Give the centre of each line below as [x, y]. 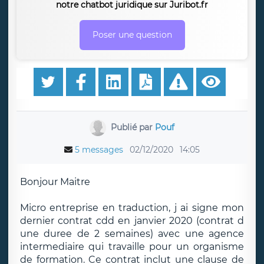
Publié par [133, 127]
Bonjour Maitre [55, 182]
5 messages [99, 150]
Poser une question [132, 35]
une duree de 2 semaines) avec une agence [132, 234]
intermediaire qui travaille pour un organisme [132, 247]
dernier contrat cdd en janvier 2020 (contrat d [132, 221]
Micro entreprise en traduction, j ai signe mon [132, 208]
